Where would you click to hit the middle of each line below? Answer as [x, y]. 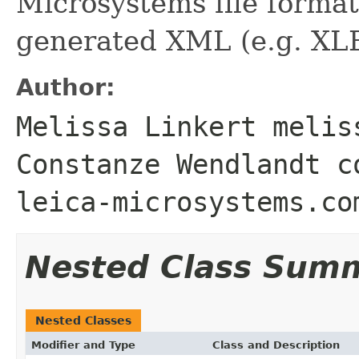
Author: [66, 87]
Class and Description [276, 345]
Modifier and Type [83, 345]
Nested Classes [83, 320]
